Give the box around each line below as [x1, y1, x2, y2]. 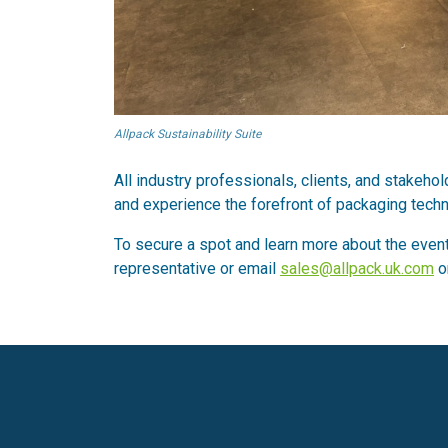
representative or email [114, 259, 280, 278]
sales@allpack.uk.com [280, 259, 434, 278]
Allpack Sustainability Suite [114, 127, 261, 141]
